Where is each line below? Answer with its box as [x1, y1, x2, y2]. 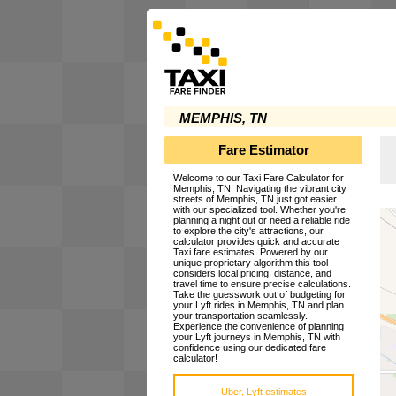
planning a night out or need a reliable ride [173, 215, 350, 226]
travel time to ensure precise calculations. [173, 278, 351, 290]
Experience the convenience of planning [173, 321, 344, 332]
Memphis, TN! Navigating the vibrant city [173, 183, 346, 194]
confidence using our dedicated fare [173, 342, 326, 354]
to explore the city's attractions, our [173, 225, 324, 237]
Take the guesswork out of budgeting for [173, 289, 346, 301]
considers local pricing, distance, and [173, 268, 331, 279]
